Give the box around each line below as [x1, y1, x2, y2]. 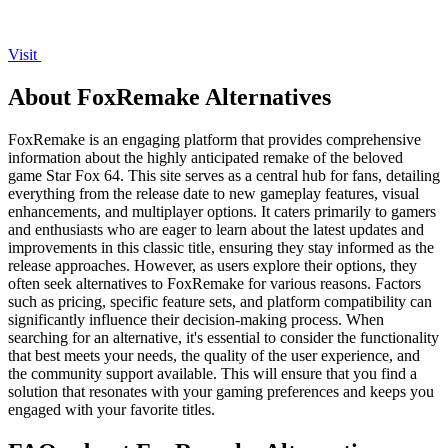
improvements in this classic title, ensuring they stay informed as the [8, 238, 434, 256]
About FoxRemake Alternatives [8, 84, 331, 111]
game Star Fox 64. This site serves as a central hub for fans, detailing [8, 166, 440, 184]
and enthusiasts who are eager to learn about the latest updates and [8, 220, 424, 238]
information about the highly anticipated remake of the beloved [8, 148, 403, 166]
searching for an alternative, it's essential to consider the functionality [8, 328, 439, 346]
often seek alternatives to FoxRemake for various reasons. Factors [8, 274, 421, 292]
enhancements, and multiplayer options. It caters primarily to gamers [8, 202, 436, 220]
